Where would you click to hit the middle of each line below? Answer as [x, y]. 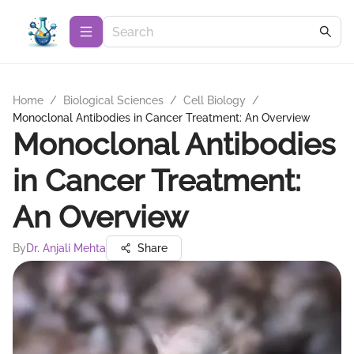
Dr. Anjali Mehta [66, 248]
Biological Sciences [113, 100]
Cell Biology [215, 100]
